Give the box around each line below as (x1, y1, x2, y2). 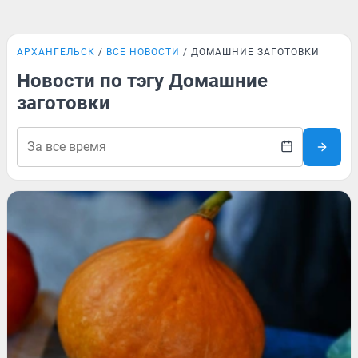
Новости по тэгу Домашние (17, 70, 268, 92)
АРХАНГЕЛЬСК (17, 46, 95, 58)
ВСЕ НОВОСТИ (106, 46, 180, 58)
